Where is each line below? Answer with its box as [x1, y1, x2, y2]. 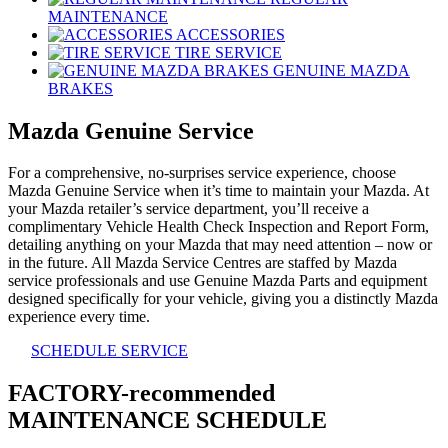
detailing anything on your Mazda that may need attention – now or [8, 236, 432, 254]
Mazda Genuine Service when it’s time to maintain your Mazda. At [8, 182, 429, 200]
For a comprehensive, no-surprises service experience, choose [8, 164, 396, 182]
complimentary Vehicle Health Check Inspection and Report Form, [8, 218, 429, 236]
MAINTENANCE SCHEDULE [8, 407, 327, 434]
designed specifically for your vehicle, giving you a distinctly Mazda [8, 290, 438, 308]
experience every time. [8, 308, 150, 326]
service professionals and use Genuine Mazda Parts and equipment [8, 272, 427, 290]
